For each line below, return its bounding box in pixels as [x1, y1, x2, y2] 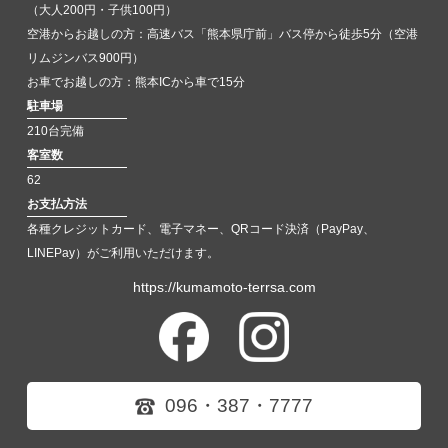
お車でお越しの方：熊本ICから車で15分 [27, 76, 245, 88]
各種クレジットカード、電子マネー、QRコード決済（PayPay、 [27, 223, 375, 235]
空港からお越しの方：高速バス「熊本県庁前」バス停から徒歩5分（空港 [27, 28, 418, 40]
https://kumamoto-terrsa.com [132, 279, 316, 295]
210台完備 [27, 125, 84, 137]
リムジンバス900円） [27, 52, 144, 64]
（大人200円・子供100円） [27, 4, 177, 16]
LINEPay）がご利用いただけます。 [27, 247, 219, 259]
